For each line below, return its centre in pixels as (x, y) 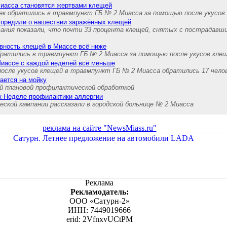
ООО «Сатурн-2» (99, 201)
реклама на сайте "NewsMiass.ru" (99, 128)
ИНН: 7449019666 (99, 210)
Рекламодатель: (99, 192)
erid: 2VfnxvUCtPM (99, 219)
